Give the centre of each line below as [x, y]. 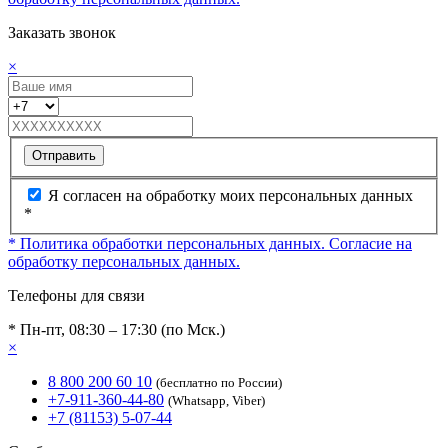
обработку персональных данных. [124, 262]
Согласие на [370, 244]
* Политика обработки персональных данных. [168, 244]
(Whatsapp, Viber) [216, 401]
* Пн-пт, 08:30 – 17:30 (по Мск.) [116, 330]
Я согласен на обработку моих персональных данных [230, 196]
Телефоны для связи [76, 296]
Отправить [64, 155]
